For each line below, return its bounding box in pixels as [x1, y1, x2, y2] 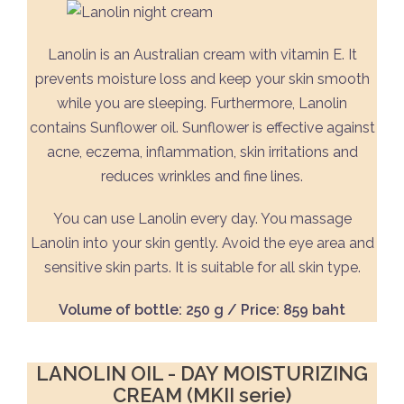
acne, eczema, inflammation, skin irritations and [46, 143, 358, 161]
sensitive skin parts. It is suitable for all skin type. [43, 259, 361, 276]
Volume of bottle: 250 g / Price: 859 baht [59, 301, 345, 318]
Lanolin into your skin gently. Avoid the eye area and [30, 234, 374, 252]
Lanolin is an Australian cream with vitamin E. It [47, 46, 357, 63]
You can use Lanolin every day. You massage [52, 210, 352, 227]
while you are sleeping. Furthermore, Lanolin [57, 95, 347, 112]
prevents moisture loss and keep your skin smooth [34, 70, 370, 87]
